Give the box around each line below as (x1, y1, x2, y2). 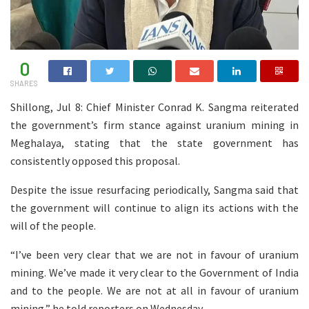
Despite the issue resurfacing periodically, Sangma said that (10, 182, 299, 197)
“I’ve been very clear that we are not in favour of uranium (10, 247, 299, 261)
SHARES (10, 78, 38, 88)
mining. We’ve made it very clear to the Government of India (10, 265, 299, 279)
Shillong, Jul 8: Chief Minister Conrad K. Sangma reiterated (10, 99, 299, 114)
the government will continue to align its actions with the (10, 200, 299, 215)
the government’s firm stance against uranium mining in (10, 117, 299, 132)
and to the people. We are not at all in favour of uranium (10, 283, 299, 297)
